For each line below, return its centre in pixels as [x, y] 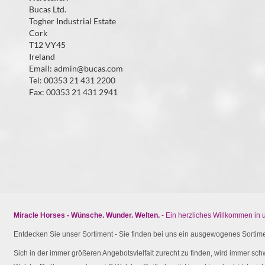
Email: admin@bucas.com [76, 68]
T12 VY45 [47, 45]
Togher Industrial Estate [72, 21]
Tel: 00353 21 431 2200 [72, 80]
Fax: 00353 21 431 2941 [73, 92]
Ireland [42, 56]
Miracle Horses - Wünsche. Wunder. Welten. [87, 215]
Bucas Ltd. [47, 9]
